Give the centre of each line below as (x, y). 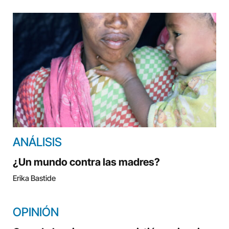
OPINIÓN (36, 212)
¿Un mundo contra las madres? (86, 162)
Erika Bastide (34, 178)
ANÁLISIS (37, 142)
